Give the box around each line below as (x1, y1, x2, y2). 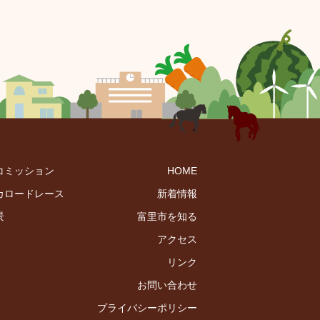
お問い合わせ (137, 279, 197, 291)
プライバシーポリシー (97, 302, 197, 314)
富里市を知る (137, 211, 197, 223)
